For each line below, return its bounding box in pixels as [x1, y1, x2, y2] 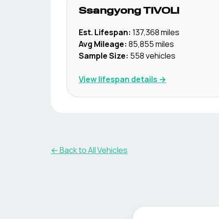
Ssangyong [79, 6, 141, 16]
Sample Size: [79, 50, 129, 61]
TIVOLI [143, 6, 179, 16]
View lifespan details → [79, 74, 166, 85]
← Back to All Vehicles [51, 145, 128, 155]
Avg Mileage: [79, 39, 127, 49]
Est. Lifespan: [79, 27, 131, 38]
